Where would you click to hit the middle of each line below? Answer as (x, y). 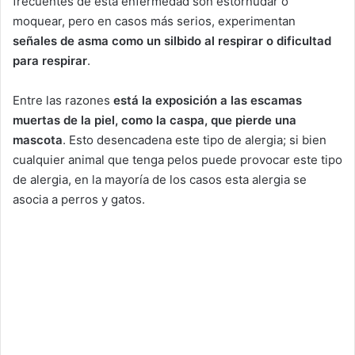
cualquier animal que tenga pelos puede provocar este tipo (177, 159)
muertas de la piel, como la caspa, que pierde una (155, 120)
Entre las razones (63, 100)
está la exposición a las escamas (208, 100)
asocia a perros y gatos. (79, 199)
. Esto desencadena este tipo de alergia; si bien (195, 139)
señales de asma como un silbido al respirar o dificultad (172, 40)
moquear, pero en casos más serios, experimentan (154, 21)
